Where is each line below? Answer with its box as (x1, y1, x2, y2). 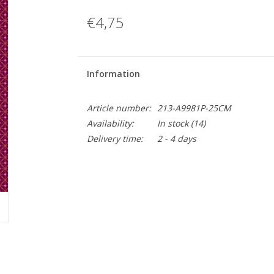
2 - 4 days (157, 133, 196, 144)
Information (86, 68, 140, 80)
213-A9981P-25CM (157, 102, 231, 114)
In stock (157, 117, 188, 129)
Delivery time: (86, 133, 143, 144)
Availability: (86, 117, 134, 129)
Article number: (86, 102, 151, 114)
